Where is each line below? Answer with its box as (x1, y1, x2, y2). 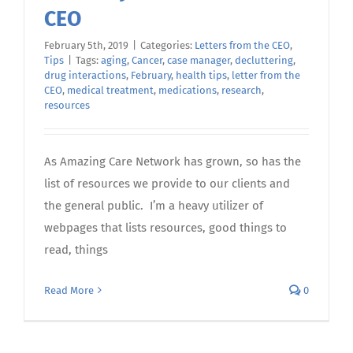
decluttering (235, 54, 293, 66)
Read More (44, 284, 94, 296)
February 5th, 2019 (44, 39, 128, 51)
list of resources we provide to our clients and (44, 176, 290, 191)
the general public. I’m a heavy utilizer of (44, 198, 263, 213)
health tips (176, 69, 227, 81)
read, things (44, 242, 108, 257)
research (221, 84, 262, 96)
